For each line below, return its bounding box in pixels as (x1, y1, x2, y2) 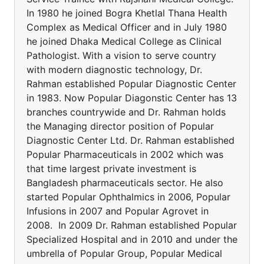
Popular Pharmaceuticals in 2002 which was (27, 148, 223, 160)
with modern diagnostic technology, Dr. (27, 64, 202, 75)
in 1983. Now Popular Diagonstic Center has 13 (27, 92, 237, 104)
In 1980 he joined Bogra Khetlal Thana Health (27, 7, 227, 19)
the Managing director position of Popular (27, 120, 214, 132)
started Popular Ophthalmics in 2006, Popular (27, 191, 230, 203)
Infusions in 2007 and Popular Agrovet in (27, 205, 209, 217)
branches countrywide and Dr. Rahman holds (27, 106, 226, 118)
